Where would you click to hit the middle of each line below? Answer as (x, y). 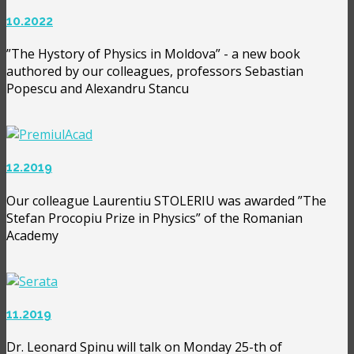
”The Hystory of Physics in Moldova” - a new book (153, 54)
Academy (32, 235)
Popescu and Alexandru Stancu (98, 88)
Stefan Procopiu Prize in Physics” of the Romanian (154, 218)
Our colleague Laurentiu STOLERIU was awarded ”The (166, 200)
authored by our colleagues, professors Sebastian (155, 71)
